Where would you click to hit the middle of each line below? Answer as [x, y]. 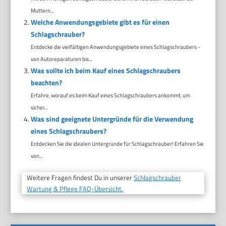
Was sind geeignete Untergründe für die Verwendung [112, 119]
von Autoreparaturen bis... [61, 59]
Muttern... [42, 11]
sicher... [39, 107]
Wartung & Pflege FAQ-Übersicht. [75, 189]
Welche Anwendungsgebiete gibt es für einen [100, 22]
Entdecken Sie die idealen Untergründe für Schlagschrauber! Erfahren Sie [117, 144]
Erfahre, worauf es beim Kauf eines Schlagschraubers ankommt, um [110, 95]
